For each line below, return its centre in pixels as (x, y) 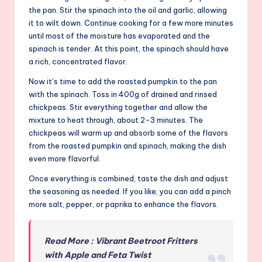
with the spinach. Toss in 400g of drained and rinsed (123, 94)
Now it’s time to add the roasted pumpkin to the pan (123, 82)
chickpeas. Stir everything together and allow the (118, 107)
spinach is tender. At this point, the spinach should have (129, 49)
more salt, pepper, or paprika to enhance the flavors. (123, 204)
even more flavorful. (65, 159)
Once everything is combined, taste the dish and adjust (128, 179)
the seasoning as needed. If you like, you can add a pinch (130, 192)
